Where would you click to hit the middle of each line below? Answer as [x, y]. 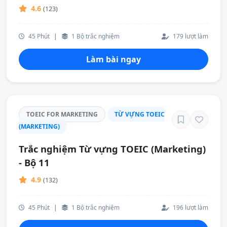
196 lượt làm [190, 207]
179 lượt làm [190, 36]
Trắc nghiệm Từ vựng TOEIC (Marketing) [112, 149]
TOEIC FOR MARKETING [62, 114]
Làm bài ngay [113, 59]
